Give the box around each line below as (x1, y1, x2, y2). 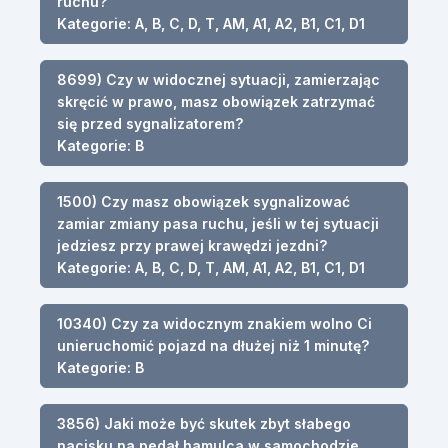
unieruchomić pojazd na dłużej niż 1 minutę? (57, 336, 369, 354)
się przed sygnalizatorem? (57, 114, 243, 132)
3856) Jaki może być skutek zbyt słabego (57, 414, 351, 432)
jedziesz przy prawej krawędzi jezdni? (57, 236, 327, 254)
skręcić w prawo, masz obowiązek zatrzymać (57, 92, 375, 110)
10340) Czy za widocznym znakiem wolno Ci (57, 314, 372, 332)
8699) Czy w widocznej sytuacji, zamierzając (57, 70, 380, 88)
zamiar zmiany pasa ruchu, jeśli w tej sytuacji (57, 214, 379, 232)
